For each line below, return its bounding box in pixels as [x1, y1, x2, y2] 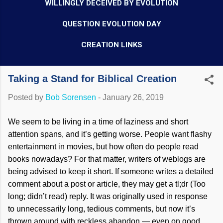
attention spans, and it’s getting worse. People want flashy [8, 130, 212, 138]
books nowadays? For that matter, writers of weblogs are [8, 155, 206, 163]
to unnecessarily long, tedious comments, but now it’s [8, 205, 195, 213]
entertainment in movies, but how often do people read [8, 142, 199, 151]
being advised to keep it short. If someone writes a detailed [8, 167, 214, 176]
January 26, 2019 [103, 93, 164, 102]
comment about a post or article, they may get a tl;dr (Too [8, 180, 206, 188]
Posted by [8, 93, 45, 102]
